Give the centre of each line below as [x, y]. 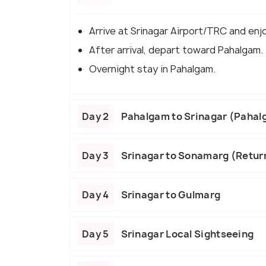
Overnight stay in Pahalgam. [152, 69]
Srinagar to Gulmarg [171, 194]
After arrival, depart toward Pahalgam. [176, 50]
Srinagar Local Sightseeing [187, 234]
